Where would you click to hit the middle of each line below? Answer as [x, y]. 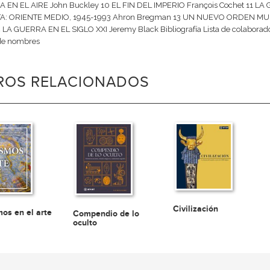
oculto [85, 223]
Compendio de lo [106, 214]
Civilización [196, 209]
